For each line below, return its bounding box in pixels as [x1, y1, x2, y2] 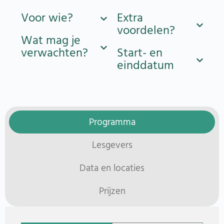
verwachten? [21, 44, 88, 63]
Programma [88, 115, 135, 130]
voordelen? [117, 21, 175, 41]
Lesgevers [91, 138, 132, 153]
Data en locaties [79, 161, 144, 176]
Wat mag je [21, 31, 80, 51]
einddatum [117, 56, 174, 76]
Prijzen [98, 184, 125, 199]
